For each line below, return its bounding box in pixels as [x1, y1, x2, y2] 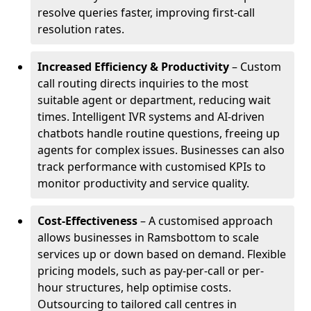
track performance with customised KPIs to [37, 159, 266, 174]
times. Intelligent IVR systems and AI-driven [37, 109, 264, 124]
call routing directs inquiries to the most [37, 76, 249, 91]
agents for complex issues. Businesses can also [37, 142, 285, 158]
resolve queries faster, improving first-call [37, 5, 255, 20]
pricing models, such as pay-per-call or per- [37, 263, 264, 278]
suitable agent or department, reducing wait [37, 92, 271, 108]
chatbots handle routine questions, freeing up [37, 126, 280, 141]
